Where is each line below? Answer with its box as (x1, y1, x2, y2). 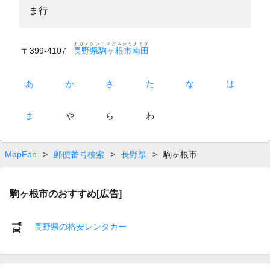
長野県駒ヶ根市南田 (73, 45, 149, 55)
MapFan (5, 149, 37, 159)
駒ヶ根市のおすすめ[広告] (10, 187, 122, 199)
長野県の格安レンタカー (34, 221, 127, 231)
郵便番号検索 (54, 149, 104, 159)
